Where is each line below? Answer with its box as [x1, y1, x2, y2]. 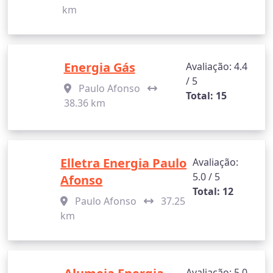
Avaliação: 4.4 [185, 60, 247, 73]
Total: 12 [192, 185, 233, 198]
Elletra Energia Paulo [60, 155, 187, 171]
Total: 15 [185, 89, 227, 102]
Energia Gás [63, 59, 135, 76]
